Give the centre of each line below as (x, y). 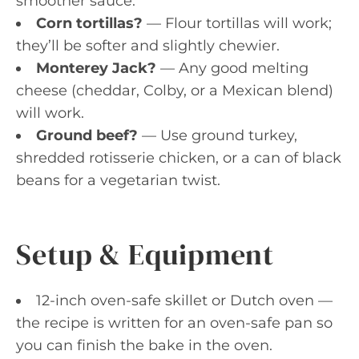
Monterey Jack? (96, 68)
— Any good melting (232, 68)
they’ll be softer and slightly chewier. (148, 45)
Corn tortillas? (89, 23)
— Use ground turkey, (218, 135)
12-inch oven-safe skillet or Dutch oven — (184, 300)
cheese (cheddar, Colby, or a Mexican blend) (175, 90)
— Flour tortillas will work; (237, 23)
